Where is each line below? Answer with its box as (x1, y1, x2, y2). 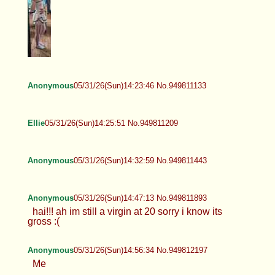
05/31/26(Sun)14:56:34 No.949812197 (73, 245, 207, 255)
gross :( (27, 215, 60, 227)
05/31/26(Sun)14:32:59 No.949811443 (73, 155, 207, 165)
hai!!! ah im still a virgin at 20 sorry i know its (32, 206, 222, 217)
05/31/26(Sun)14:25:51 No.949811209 (44, 118, 178, 128)
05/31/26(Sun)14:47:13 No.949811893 (73, 193, 207, 203)
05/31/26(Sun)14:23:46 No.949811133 (73, 80, 206, 90)
